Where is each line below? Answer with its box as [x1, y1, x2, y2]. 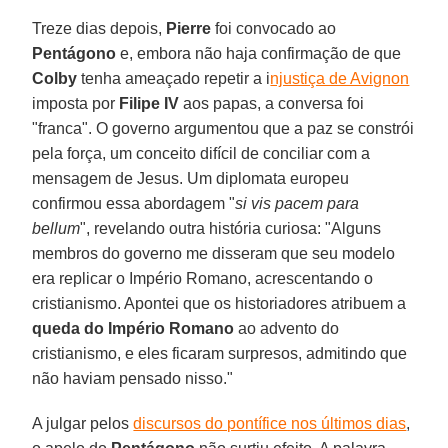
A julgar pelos [32, 414, 134, 432]
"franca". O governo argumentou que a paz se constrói [32, 119, 415, 137]
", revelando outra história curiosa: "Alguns [80, 219, 382, 237]
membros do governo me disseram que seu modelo [32, 244, 396, 262]
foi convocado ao [211, 19, 337, 37]
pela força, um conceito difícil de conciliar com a [32, 144, 371, 162]
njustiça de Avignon [270, 69, 410, 87]
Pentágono [32, 44, 117, 62]
